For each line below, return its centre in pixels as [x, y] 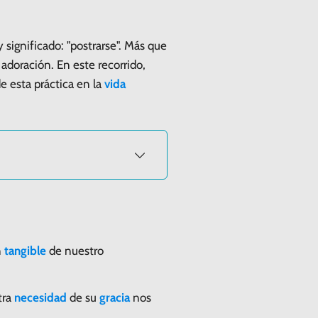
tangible [25, 250]
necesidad [40, 297]
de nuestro [75, 250]
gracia [115, 297]
